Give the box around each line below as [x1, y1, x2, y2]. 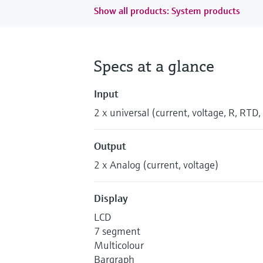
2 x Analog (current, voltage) [94, 157, 219, 171]
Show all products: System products [94, 4, 240, 16]
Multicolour [94, 238, 144, 252]
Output [94, 139, 126, 153]
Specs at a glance [94, 55, 214, 76]
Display [94, 191, 128, 205]
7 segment [94, 224, 140, 238]
